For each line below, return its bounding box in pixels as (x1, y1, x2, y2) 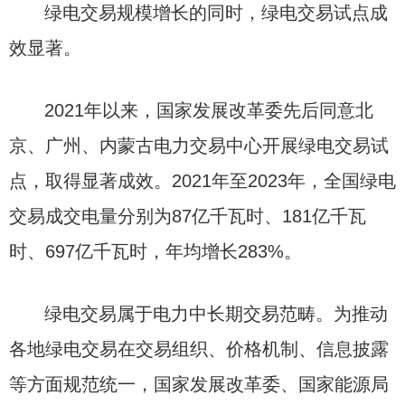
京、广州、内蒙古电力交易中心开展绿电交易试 (9, 136, 389, 155)
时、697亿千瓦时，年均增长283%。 (9, 241, 302, 261)
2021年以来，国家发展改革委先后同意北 (44, 100, 374, 120)
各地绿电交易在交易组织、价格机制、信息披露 (9, 339, 389, 359)
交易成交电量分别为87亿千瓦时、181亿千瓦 (9, 206, 366, 226)
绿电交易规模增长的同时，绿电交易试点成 (44, 3, 389, 23)
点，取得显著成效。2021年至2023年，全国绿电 (9, 171, 396, 191)
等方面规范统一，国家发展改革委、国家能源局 (9, 374, 389, 394)
